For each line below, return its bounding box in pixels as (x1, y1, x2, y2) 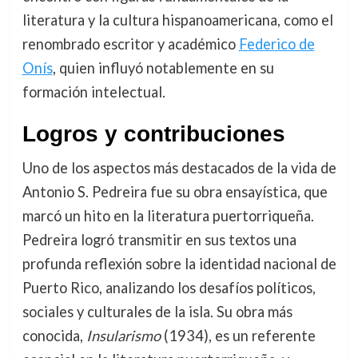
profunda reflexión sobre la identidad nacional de (22, 255, 336, 273)
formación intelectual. (22, 83, 165, 101)
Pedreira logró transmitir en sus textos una (22, 231, 296, 249)
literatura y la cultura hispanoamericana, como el (22, 11, 333, 30)
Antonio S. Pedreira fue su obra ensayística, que (22, 183, 328, 201)
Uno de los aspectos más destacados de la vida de (22, 159, 336, 177)
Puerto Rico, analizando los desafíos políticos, (22, 279, 316, 297)
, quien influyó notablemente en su (52, 59, 274, 78)
